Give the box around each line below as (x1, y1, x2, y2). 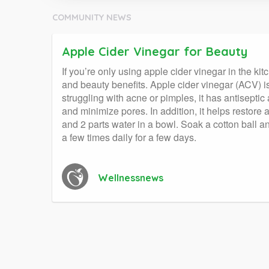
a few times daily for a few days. (62, 130, 196, 145)
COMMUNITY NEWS (52, 12, 131, 23)
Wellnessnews (98, 172, 163, 184)
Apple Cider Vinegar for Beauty (62, 44, 247, 59)
